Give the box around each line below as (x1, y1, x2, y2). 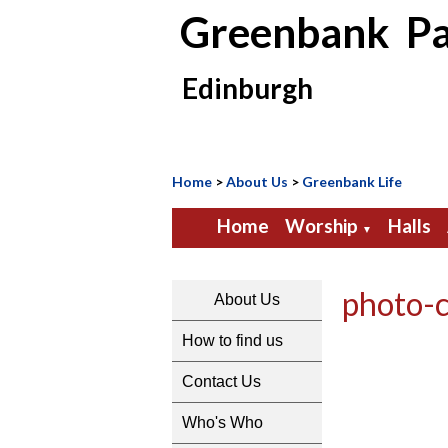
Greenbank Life (302, 173, 402, 190)
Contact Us (182, 373, 261, 390)
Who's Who (182, 414, 263, 431)
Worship (284, 214, 358, 237)
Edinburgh (172, 71, 313, 105)
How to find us (182, 332, 283, 349)
